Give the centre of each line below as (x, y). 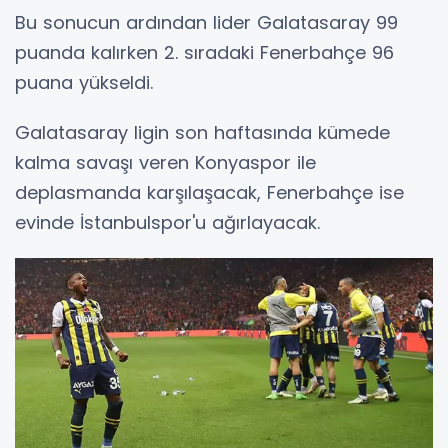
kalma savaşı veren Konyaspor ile (165, 163)
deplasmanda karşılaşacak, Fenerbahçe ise (209, 193)
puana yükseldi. (84, 83)
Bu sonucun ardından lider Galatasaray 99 (206, 23)
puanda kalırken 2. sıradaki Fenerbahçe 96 (204, 53)
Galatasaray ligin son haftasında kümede (202, 133)
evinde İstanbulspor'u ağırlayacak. (167, 223)
